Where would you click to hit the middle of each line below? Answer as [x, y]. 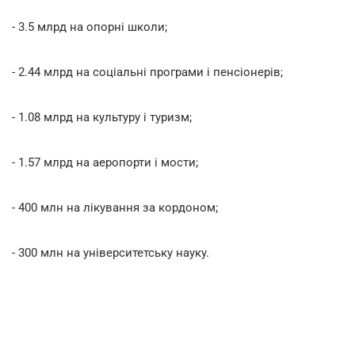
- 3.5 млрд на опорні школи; [90, 27]
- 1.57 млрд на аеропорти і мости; [105, 162]
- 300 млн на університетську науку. [111, 252]
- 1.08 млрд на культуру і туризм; [102, 117]
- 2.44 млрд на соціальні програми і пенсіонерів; [147, 72]
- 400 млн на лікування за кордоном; [115, 207]
